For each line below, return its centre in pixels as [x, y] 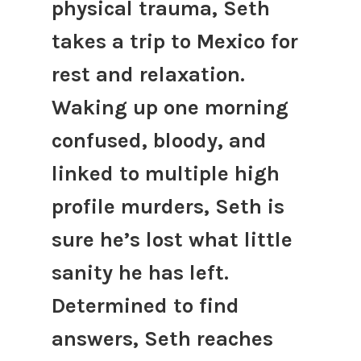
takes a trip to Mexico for [174, 41]
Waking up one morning [170, 107]
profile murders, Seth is [168, 206]
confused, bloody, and [159, 140]
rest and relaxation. [148, 74]
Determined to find [145, 305]
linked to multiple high [165, 173]
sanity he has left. [140, 272]
